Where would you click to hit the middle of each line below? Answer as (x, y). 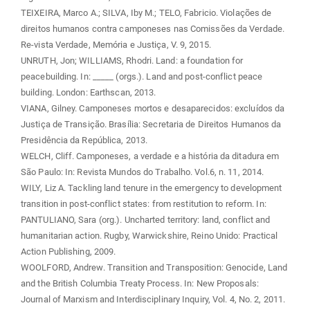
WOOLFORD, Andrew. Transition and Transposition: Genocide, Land (154, 268)
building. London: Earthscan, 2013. (89, 93)
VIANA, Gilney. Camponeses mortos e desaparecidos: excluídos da (153, 109)
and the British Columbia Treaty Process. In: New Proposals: (140, 284)
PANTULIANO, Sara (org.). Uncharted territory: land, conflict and (146, 220)
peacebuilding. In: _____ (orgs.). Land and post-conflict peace (142, 77)
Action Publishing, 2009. (69, 252)
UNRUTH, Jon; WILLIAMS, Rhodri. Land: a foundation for (132, 61)
